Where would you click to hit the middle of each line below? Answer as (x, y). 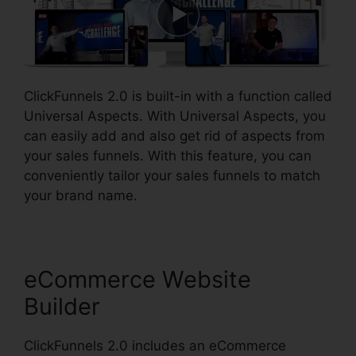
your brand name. (81, 196)
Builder (62, 307)
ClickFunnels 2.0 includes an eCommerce (155, 346)
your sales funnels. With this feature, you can (168, 156)
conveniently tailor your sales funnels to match (172, 176)
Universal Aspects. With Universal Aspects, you (175, 116)
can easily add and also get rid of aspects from (174, 136)
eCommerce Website (137, 280)
